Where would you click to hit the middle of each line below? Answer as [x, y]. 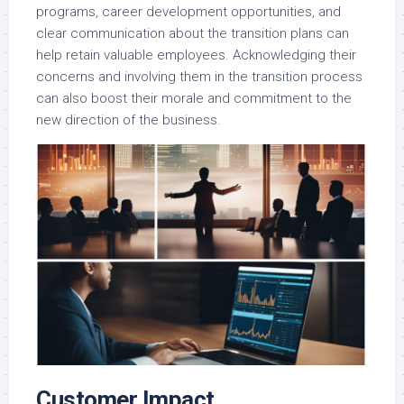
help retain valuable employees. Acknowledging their [196, 55]
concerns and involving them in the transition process [199, 77]
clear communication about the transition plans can [193, 34]
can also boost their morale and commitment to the [194, 99]
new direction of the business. [129, 120]
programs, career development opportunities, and [188, 12]
